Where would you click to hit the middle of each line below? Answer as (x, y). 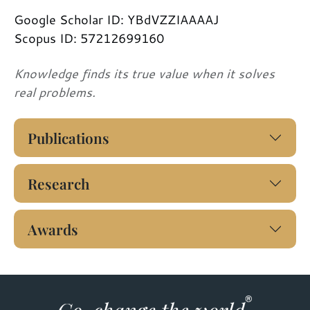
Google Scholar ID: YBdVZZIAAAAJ (116, 19)
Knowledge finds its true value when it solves (144, 73)
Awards (53, 229)
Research (59, 183)
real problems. (55, 92)
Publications (69, 137)
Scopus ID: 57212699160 (89, 38)
